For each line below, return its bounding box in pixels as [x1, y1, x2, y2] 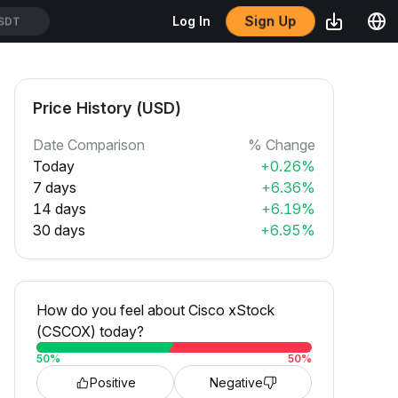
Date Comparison [33, 136, 145, 154]
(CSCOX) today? [36, 322, 144, 340]
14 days [33, 200, 86, 218]
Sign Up [245, 12, 296, 29]
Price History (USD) [33, 99, 181, 117]
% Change [248, 136, 315, 154]
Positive [89, 375, 136, 390]
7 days [33, 179, 76, 196]
